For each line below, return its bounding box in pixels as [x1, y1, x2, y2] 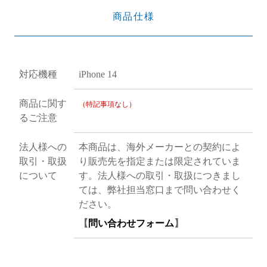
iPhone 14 [78, 69, 117, 80]
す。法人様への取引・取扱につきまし [78, 170, 241, 181]
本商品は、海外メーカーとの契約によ [78, 142, 241, 153]
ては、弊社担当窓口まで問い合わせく [78, 185, 241, 195]
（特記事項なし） [78, 100, 136, 109]
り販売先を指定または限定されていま [78, 156, 241, 167]
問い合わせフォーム [88, 218, 174, 229]
